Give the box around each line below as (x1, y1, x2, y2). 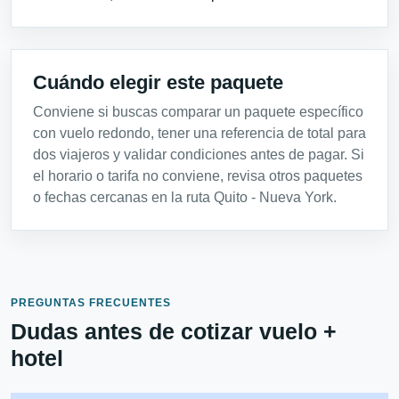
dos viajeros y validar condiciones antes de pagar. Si (33, 147, 364, 163)
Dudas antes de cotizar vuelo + (11, 319, 337, 345)
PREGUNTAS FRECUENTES (11, 297, 171, 310)
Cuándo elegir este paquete (33, 71, 283, 94)
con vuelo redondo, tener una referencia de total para (33, 126, 366, 142)
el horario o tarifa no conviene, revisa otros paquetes (33, 168, 362, 184)
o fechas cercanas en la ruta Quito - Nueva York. (33, 190, 337, 206)
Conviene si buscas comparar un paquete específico (33, 104, 363, 120)
